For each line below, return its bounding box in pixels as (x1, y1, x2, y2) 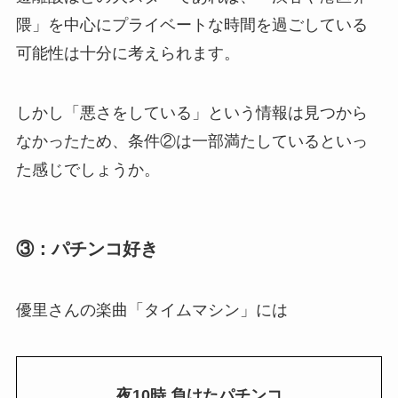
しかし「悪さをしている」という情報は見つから (15, 104, 368, 123)
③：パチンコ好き (15, 238, 158, 259)
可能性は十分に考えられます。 (15, 44, 240, 62)
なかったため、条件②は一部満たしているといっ (15, 132, 368, 151)
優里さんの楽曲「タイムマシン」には (15, 300, 288, 319)
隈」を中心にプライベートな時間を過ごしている (15, 15, 368, 34)
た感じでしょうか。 (15, 161, 160, 179)
